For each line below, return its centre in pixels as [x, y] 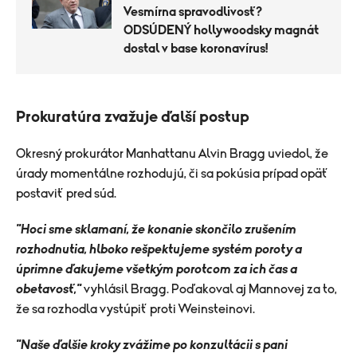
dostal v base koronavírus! [196, 48]
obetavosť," [49, 289]
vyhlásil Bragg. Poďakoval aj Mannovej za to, [210, 289]
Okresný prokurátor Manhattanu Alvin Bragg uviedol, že [172, 153]
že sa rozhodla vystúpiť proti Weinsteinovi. [135, 309]
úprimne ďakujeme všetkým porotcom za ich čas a [157, 269]
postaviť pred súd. [66, 193]
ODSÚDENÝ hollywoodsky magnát [221, 30]
